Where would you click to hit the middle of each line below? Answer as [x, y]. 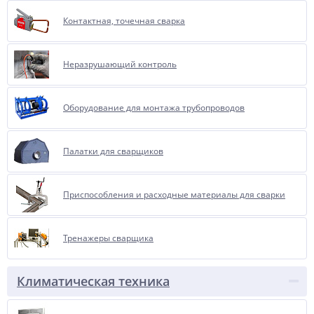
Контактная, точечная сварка [124, 21]
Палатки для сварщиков [113, 151]
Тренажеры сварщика [108, 238]
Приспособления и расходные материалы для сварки [174, 194]
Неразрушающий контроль [120, 64]
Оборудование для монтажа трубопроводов [154, 108]
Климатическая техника [93, 281]
